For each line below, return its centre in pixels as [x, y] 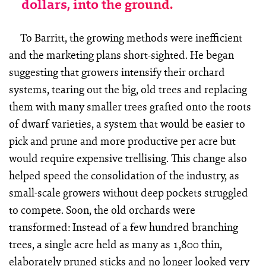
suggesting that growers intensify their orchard [117, 72]
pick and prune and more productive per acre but [122, 140]
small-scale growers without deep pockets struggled [128, 192]
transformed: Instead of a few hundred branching [123, 227]
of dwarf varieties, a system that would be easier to [127, 123]
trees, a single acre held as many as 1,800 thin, [115, 244]
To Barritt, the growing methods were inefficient [132, 37]
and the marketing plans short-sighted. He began [121, 54]
